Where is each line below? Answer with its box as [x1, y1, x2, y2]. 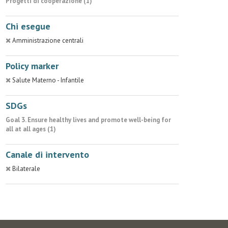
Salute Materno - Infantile [12, 76, 84, 84]
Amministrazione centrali [12, 36, 83, 45]
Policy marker [6, 60, 59, 72]
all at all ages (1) [6, 125, 56, 133]
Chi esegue [6, 20, 50, 32]
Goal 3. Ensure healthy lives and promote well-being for [6, 116, 171, 124]
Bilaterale [12, 164, 40, 173]
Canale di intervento [6, 149, 89, 160]
